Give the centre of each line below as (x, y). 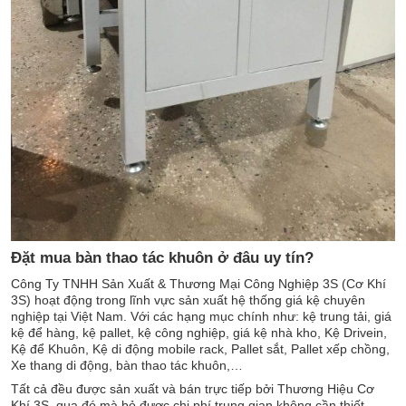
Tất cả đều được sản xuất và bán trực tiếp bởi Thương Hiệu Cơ (193, 388)
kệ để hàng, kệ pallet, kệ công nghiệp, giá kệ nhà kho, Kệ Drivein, (199, 332)
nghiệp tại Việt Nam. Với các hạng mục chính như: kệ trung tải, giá (201, 316)
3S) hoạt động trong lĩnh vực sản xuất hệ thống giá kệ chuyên (188, 300)
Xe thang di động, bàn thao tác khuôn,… (127, 365)
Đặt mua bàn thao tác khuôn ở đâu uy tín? (162, 258)
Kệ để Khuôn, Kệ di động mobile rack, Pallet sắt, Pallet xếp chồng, (200, 348)
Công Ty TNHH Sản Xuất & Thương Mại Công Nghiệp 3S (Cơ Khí (198, 283)
